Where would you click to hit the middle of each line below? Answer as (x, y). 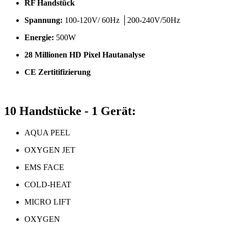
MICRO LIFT (48, 202)
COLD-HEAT (48, 185)
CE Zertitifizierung (58, 72)
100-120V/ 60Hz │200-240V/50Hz (121, 20)
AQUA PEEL (47, 133)
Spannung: (44, 20)
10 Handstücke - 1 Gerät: (70, 111)
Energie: (39, 38)
